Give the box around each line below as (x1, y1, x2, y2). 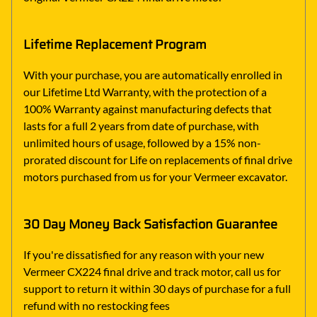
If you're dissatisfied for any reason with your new (23, 247, 264, 261)
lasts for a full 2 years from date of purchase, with (23, 118, 259, 132)
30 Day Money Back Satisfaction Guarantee (23, 214, 277, 234)
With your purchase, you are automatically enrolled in (23, 67, 282, 81)
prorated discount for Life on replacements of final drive (23, 152, 292, 166)
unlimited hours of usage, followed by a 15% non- (23, 135, 261, 149)
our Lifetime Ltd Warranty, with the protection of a (23, 84, 267, 98)
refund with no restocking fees (23, 298, 170, 312)
